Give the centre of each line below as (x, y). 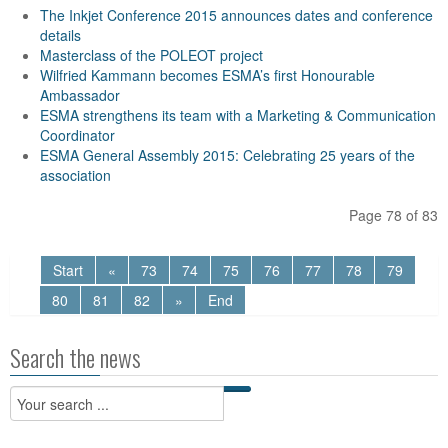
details (60, 35)
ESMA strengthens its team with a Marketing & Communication (238, 115)
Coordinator (77, 135)
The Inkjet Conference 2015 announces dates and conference (236, 15)
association (75, 175)
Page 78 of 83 (393, 215)
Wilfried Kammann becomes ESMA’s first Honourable (207, 75)
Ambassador (80, 95)
